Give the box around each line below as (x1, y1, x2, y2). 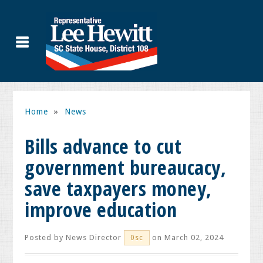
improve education (25, 196, 177, 223)
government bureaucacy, (25, 154, 227, 181)
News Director (66, 233, 122, 242)
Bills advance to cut (25, 133, 182, 160)
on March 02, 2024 (150, 233, 224, 242)
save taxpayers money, (25, 175, 212, 202)
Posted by (25, 233, 66, 242)
